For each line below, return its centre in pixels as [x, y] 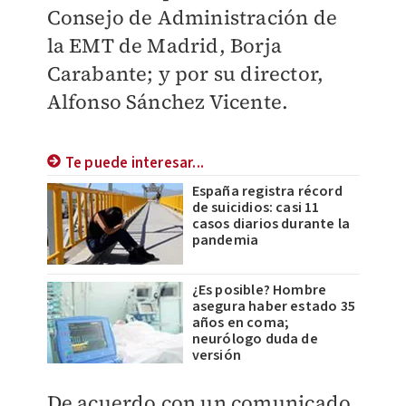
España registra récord [267, 191]
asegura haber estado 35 [274, 306]
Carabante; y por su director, [185, 73]
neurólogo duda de [255, 339]
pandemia [225, 240]
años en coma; [241, 323]
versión [216, 355]
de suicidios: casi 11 [256, 208]
